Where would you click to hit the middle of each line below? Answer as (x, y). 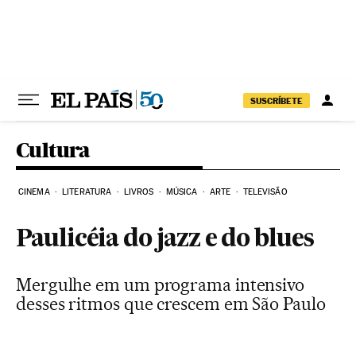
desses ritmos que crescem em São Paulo (171, 304)
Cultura (53, 150)
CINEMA (34, 192)
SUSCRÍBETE (277, 101)
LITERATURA (87, 192)
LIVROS (139, 192)
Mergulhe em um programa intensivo (161, 284)
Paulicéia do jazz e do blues (165, 240)
